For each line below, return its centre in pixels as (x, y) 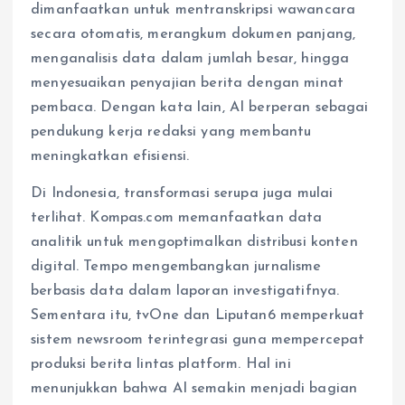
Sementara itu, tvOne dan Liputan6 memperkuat (198, 315)
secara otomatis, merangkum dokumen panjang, (193, 34)
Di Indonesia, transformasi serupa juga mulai (182, 193)
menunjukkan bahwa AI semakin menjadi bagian (194, 388)
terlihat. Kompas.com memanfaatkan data (177, 217)
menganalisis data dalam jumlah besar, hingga (190, 58)
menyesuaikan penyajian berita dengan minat (187, 83)
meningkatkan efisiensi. (110, 156)
